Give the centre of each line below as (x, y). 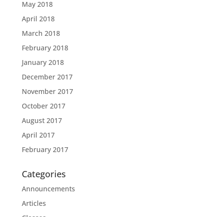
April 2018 (38, 18)
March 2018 (41, 33)
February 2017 (45, 149)
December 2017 (47, 77)
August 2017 (42, 120)
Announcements (48, 188)
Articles (34, 203)
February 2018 (45, 47)
